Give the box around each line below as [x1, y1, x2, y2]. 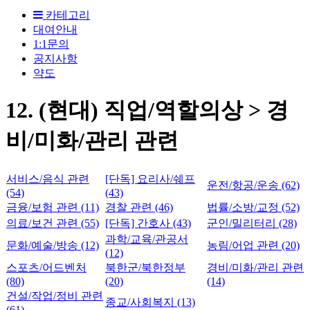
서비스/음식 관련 [6, 172, 89, 185]
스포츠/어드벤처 [6, 261, 86, 273]
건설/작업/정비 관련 [6, 289, 103, 302]
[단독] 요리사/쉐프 [105, 172, 195, 185]
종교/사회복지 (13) [105, 295, 195, 308]
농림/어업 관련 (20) [207, 239, 300, 251]
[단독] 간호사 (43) [105, 217, 191, 229]
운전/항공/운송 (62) [207, 179, 300, 191]
